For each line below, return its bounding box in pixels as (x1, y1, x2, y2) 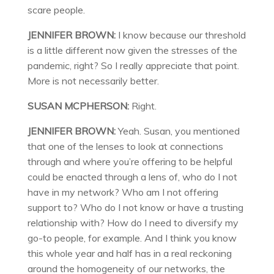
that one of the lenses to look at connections (27, 140, 223, 153)
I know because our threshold (117, 29, 246, 42)
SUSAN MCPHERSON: (27, 100, 131, 113)
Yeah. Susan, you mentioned (117, 125, 240, 138)
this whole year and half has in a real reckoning (27, 247, 232, 260)
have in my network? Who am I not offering (27, 186, 218, 199)
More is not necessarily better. (27, 75, 159, 87)
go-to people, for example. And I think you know (27, 232, 237, 245)
